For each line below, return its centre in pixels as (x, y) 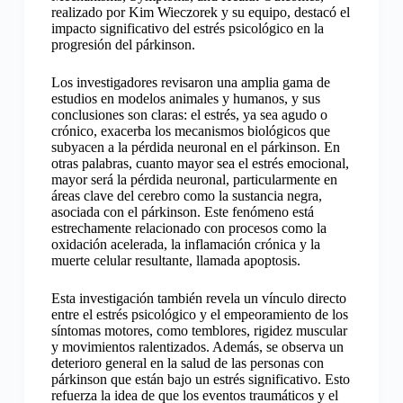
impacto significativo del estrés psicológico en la (187, 29)
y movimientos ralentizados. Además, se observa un (197, 347)
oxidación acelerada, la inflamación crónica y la (185, 245)
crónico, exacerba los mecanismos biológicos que (190, 131)
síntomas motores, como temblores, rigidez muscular (199, 331)
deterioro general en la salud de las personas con (187, 363)
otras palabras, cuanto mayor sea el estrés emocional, (200, 164)
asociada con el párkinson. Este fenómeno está (182, 212)
